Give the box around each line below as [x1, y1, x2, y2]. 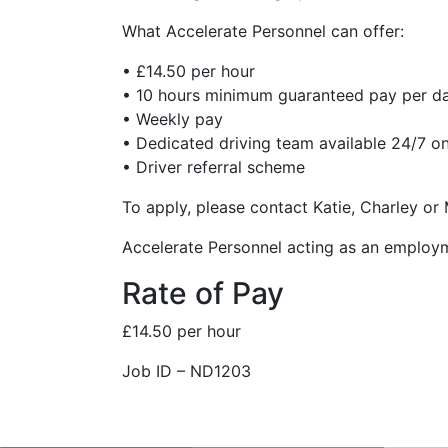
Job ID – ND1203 [122, 361, 251, 381]
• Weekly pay [122, 109, 223, 129]
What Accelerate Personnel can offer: [122, 21, 404, 41]
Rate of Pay [122, 275, 284, 311]
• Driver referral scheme [122, 157, 305, 177]
